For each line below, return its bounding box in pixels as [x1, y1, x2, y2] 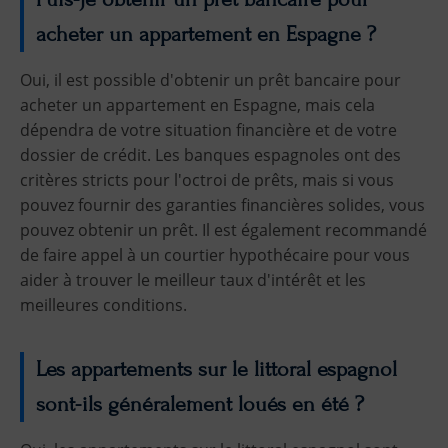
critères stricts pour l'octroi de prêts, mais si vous [20, 169, 394, 192]
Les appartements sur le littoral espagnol [36, 356, 397, 382]
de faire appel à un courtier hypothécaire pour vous [20, 244, 410, 267]
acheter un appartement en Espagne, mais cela [20, 94, 375, 117]
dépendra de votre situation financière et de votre [20, 119, 397, 142]
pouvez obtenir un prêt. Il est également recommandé [20, 219, 427, 242]
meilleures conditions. [20, 294, 187, 317]
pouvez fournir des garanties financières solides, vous [20, 194, 425, 217]
